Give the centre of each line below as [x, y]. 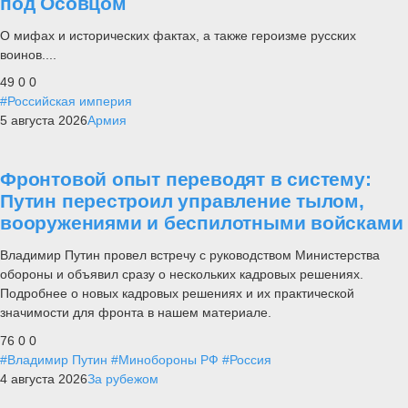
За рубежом [123, 378]
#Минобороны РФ [165, 359]
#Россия [247, 359]
